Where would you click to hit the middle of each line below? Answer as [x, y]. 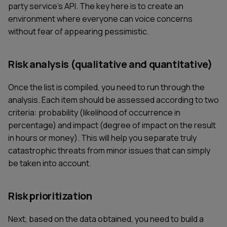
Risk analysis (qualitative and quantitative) [110, 64]
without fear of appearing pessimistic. [79, 32]
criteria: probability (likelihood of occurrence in [94, 112]
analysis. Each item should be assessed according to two [113, 100]
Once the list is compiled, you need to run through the [106, 87]
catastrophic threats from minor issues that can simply [109, 150]
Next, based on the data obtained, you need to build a [106, 219]
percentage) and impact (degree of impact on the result [112, 125]
